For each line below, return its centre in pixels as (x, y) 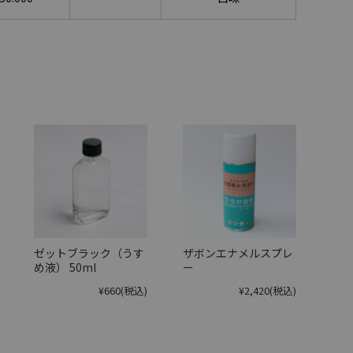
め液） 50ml (65, 267)
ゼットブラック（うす (89, 253)
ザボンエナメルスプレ (238, 253)
